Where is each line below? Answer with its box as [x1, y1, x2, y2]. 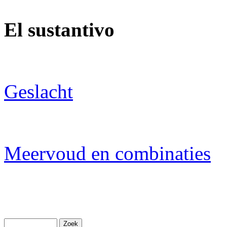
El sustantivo [4, 18, 115, 41]
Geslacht [4, 80, 73, 102]
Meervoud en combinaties [4, 142, 211, 164]
